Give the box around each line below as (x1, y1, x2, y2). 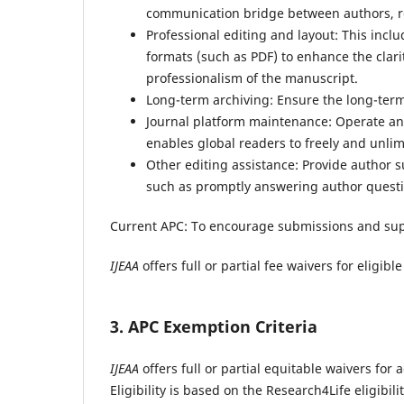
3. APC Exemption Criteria (110, 315, 317, 337)
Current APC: (110, 216, 191, 234)
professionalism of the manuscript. (146, 69, 358, 87)
